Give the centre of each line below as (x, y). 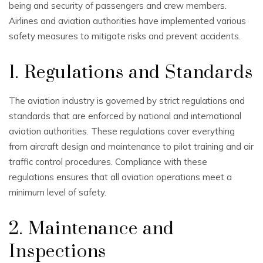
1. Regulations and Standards (131, 73)
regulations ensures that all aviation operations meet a (120, 177)
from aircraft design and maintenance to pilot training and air (131, 146)
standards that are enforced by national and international (125, 116)
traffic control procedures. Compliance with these (108, 161)
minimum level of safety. (58, 192)
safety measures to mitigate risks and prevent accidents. (125, 36)
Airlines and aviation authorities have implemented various (127, 21)
